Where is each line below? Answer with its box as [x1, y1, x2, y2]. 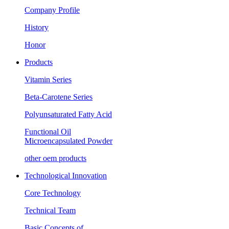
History [25, 23, 49, 32]
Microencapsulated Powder [25, 136, 112, 146]
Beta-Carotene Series [25, 93, 93, 102]
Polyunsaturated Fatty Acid [25, 110, 112, 119]
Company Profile [25, 6, 80, 15]
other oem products [25, 154, 86, 163]
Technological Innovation [25, 171, 107, 180]
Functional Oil [25, 127, 71, 136]
